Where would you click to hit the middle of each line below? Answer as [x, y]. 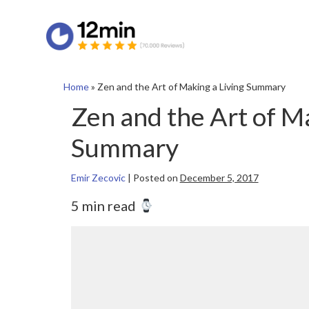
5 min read [104, 206]
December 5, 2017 [219, 178]
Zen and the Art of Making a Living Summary [191, 87]
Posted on [155, 178]
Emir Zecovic [98, 178]
